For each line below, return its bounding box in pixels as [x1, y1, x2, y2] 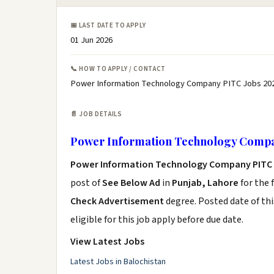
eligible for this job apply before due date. [70, 213, 243, 226]
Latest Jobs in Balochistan [70, 256, 166, 268]
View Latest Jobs [70, 235, 144, 248]
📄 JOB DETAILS [70, 109, 122, 119]
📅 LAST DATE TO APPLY [70, 21, 146, 30]
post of [70, 176, 102, 190]
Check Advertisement [70, 194, 166, 208]
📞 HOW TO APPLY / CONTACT [70, 64, 166, 73]
